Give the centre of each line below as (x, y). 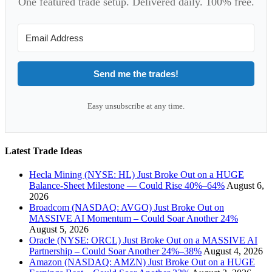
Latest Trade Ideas (43, 151)
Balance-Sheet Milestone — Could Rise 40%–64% (127, 186)
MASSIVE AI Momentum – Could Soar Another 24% (134, 219)
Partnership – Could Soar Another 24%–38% (115, 251)
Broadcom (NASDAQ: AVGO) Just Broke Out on (127, 208)
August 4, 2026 (233, 251)
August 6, (245, 186)
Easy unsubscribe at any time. (136, 106)
